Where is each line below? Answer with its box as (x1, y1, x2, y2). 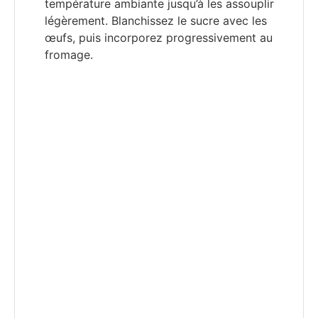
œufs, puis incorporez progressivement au (45, 31, 273, 45)
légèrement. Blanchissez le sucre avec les (45, 13, 267, 28)
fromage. (45, 48, 93, 62)
